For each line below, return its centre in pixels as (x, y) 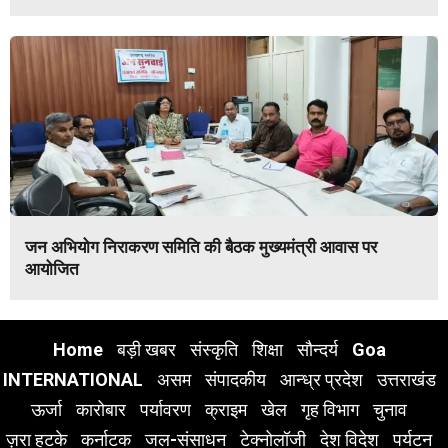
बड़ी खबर (146, 350)
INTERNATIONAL (72, 380)
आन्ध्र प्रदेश (321, 380)
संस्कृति (213, 350)
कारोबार (101, 410)
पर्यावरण (165, 410)
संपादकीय (235, 380)
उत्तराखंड (406, 380)
